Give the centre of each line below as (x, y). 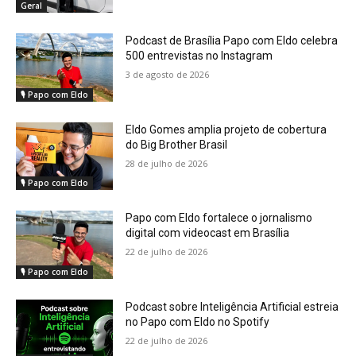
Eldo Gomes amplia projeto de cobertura (226, 129)
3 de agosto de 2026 (168, 74)
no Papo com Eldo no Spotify (198, 322)
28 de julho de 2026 (167, 163)
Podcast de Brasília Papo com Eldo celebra (232, 41)
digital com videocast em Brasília (208, 233)
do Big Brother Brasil (177, 144)
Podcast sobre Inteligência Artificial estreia (232, 307)
